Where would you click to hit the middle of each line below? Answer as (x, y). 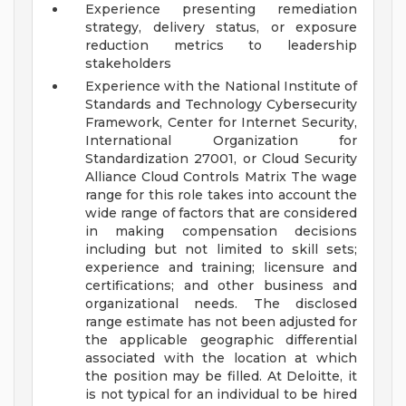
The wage (324, 177)
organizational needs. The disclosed (221, 304)
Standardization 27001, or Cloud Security (221, 159)
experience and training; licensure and (221, 268)
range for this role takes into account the (221, 195)
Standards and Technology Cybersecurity (221, 105)
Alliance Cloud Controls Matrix (188, 177)
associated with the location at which (221, 358)
